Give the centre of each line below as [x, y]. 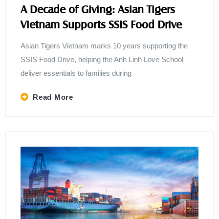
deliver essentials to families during [76, 73]
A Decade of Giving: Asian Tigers [98, 9]
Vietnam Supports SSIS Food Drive [101, 24]
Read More [53, 97]
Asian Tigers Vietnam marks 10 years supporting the [104, 46]
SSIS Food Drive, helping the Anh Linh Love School [102, 60]
